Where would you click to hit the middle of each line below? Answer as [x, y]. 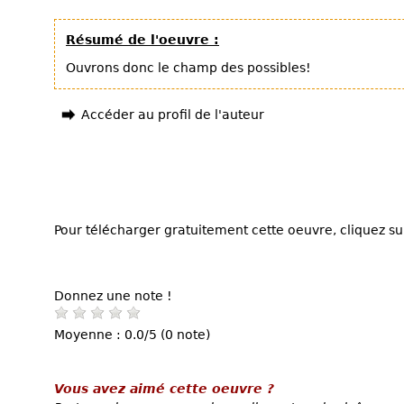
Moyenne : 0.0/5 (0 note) [132, 334]
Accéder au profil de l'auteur [173, 115]
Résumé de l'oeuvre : [142, 40]
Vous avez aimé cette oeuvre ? [164, 388]
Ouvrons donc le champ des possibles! [188, 68]
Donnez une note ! [113, 295]
